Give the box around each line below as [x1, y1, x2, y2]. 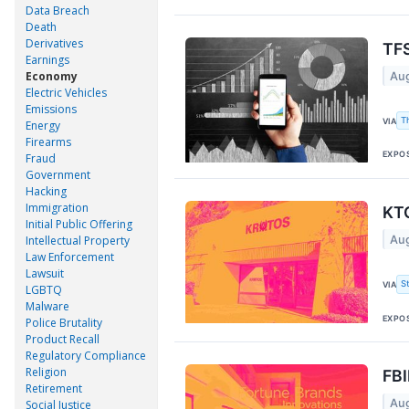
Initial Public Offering [26, 215, 132, 232]
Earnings [26, 51, 69, 68]
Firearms [26, 133, 71, 150]
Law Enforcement [26, 248, 114, 265]
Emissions [26, 100, 77, 117]
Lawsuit [26, 265, 64, 281]
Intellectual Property [26, 232, 130, 248]
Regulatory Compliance [26, 347, 146, 363]
